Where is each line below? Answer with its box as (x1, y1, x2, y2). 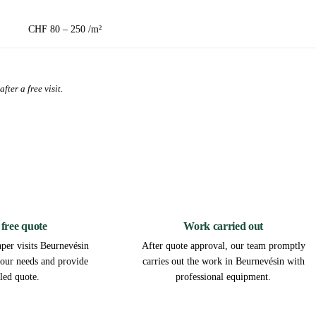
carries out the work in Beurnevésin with (142, 256, 305, 267)
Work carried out (183, 220, 264, 233)
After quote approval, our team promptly (141, 241, 305, 252)
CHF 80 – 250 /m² (28, 23, 102, 35)
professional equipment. (176, 272, 272, 283)
